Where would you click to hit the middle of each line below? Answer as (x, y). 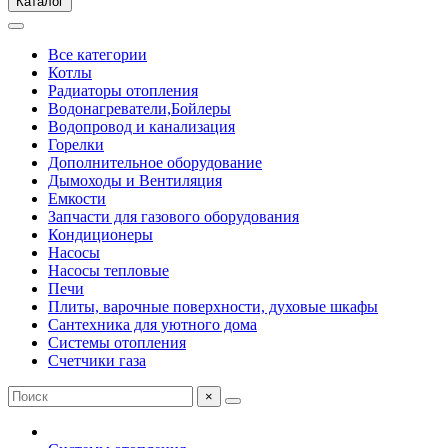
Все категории (97, 54)
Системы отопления (117, 342)
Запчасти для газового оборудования (173, 216)
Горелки (76, 144)
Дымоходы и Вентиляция (135, 180)
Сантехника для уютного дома (152, 324)
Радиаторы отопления (123, 90)
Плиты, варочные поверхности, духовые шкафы (213, 306)
